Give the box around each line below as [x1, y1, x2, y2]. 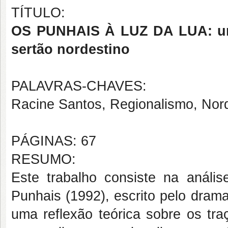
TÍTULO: [11, 5, 65, 20]
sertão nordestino [11, 42, 130, 57]
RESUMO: [11, 152, 76, 167]
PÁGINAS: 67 [11, 133, 96, 149]
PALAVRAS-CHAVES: [11, 78, 147, 94]
